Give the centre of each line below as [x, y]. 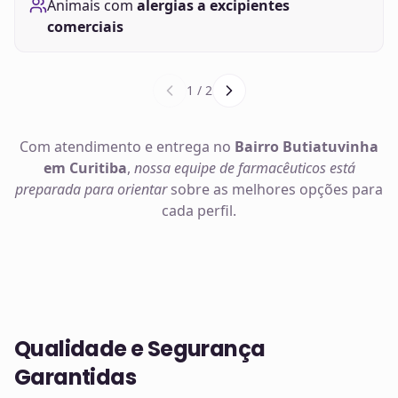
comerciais [85, 27]
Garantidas [75, 377]
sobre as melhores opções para [275, 189]
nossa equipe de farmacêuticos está [244, 168]
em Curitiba [85, 168]
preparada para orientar [91, 189]
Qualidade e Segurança [140, 349]
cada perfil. [199, 211]
